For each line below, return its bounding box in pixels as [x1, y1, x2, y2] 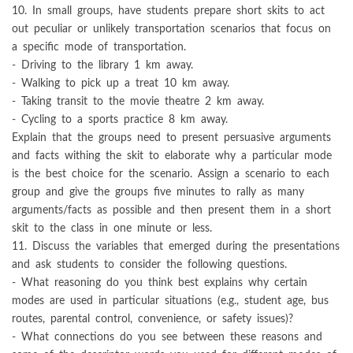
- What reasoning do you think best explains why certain [12, 276, 307, 288]
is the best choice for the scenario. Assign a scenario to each [12, 167, 329, 180]
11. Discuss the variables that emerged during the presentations [12, 240, 340, 252]
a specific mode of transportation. [12, 40, 186, 53]
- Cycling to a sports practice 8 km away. [12, 113, 228, 125]
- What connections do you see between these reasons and [12, 330, 322, 343]
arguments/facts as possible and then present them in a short [12, 203, 331, 216]
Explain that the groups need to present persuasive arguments [12, 131, 331, 143]
